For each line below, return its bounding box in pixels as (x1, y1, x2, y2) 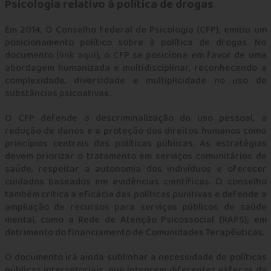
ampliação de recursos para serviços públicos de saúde (4, 200, 267, 215)
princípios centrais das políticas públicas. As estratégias (4, 136, 267, 151)
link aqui (59, 48, 97, 63)
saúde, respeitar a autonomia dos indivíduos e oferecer (4, 162, 267, 177)
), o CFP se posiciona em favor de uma (96, 48, 267, 63)
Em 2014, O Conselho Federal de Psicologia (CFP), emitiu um (4, 22, 267, 38)
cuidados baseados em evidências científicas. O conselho (4, 174, 267, 189)
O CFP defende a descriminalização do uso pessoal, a (4, 111, 267, 126)
